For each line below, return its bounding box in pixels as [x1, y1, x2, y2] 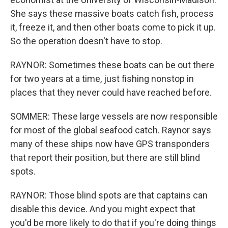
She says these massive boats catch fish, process [10, 8, 214, 19]
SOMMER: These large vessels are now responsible [10, 111, 218, 122]
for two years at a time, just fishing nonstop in [10, 73, 194, 84]
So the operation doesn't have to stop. [10, 36, 162, 46]
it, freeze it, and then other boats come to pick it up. [10, 22, 216, 33]
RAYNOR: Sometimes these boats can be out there [10, 60, 214, 70]
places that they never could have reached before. [10, 87, 212, 98]
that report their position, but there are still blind [10, 152, 200, 163]
